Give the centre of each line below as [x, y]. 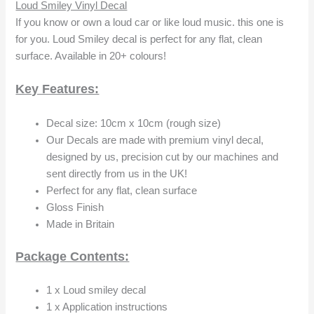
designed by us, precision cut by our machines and [163, 157]
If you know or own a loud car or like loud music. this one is [150, 22]
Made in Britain [81, 224]
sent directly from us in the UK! [117, 173]
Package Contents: [73, 256]
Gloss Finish [75, 207]
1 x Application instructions [107, 307]
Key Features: [57, 89]
